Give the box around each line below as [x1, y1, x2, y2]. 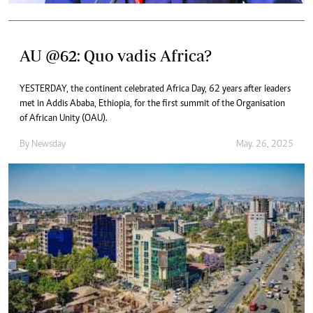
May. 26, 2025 [236, 139, 293, 150]
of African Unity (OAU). [20, 113, 108, 124]
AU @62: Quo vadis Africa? [20, 45, 212, 65]
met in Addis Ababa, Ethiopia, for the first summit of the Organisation [20, 99, 285, 109]
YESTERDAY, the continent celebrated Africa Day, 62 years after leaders [20, 84, 291, 94]
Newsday [31, 139, 66, 150]
